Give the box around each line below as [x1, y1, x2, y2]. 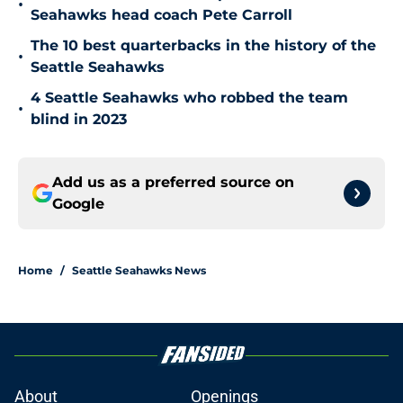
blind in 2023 [31, 111, 127, 129]
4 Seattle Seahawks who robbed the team [31, 89, 348, 107]
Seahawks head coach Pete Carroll [31, 6, 292, 24]
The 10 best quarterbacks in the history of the [31, 37, 376, 55]
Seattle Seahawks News [72, 264, 206, 278]
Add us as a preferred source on [52, 174, 294, 192]
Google [52, 195, 104, 213]
